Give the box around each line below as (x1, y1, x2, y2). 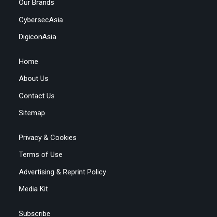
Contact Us (19, 91, 55, 100)
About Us (19, 74, 49, 83)
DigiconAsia (19, 32, 57, 42)
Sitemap (19, 108, 46, 118)
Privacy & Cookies (19, 133, 77, 142)
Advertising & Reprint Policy (19, 167, 107, 176)
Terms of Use (19, 150, 63, 159)
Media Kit (19, 185, 48, 194)
